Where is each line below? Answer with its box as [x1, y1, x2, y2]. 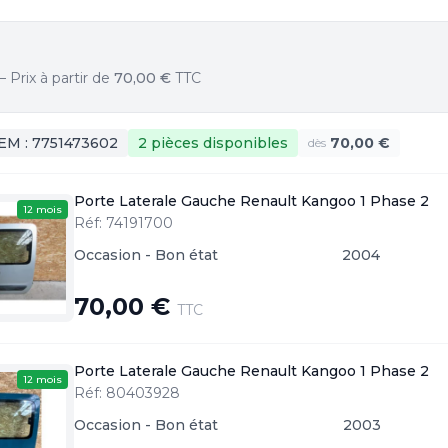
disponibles [199, 134, 288, 152]
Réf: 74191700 [74, 214, 173, 232]
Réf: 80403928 [74, 384, 180, 402]
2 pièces [138, 134, 199, 152]
